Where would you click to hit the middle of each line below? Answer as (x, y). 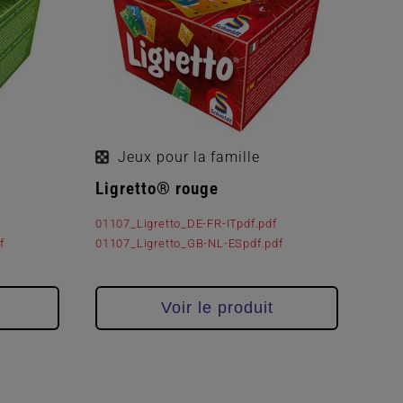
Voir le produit (217, 307)
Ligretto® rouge (157, 188)
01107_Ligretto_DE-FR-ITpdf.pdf (186, 224)
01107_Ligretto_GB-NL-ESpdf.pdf (189, 244)
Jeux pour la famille (189, 157)
